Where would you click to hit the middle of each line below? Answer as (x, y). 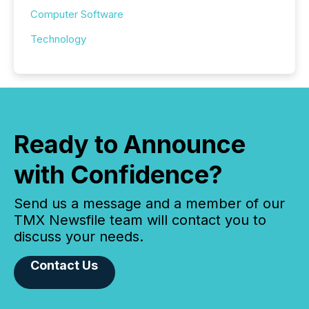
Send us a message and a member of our (149, 204)
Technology (58, 39)
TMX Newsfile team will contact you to (140, 220)
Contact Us (64, 266)
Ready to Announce (130, 144)
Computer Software (77, 14)
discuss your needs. (79, 237)
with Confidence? (118, 175)
